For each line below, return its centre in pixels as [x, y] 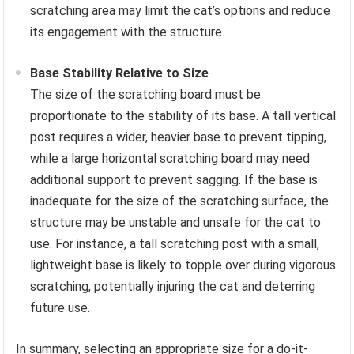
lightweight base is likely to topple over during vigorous [183, 265]
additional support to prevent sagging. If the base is [174, 179]
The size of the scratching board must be [146, 94]
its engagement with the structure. [128, 32]
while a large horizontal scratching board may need [170, 158]
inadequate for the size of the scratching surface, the [180, 201]
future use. [60, 307]
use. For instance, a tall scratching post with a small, [175, 243]
